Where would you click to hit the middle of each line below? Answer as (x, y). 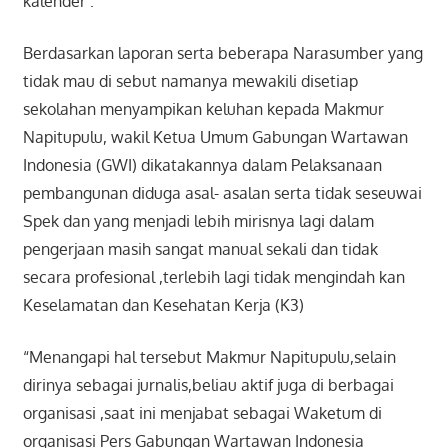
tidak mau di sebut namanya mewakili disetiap (190, 80)
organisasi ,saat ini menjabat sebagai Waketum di (202, 412)
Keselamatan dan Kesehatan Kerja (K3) (163, 304)
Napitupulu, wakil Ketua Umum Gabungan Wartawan (215, 136)
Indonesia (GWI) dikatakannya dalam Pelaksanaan (202, 164)
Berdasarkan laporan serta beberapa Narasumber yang (222, 52)
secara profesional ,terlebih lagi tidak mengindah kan (213, 276)
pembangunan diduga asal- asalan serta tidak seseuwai (222, 192)
